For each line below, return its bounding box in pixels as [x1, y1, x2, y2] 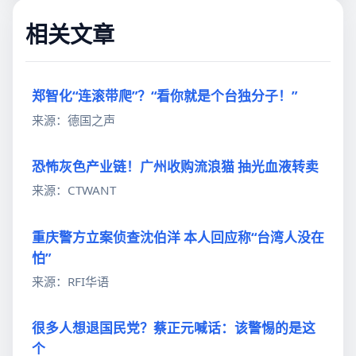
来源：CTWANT [32, 182, 116, 199]
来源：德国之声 [32, 111, 115, 128]
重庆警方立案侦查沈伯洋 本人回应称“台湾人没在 [32, 227, 324, 246]
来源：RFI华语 [32, 273, 109, 290]
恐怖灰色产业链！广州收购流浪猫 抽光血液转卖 [32, 157, 319, 176]
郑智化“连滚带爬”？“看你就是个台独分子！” [32, 87, 297, 106]
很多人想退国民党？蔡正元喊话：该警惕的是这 [32, 319, 315, 338]
